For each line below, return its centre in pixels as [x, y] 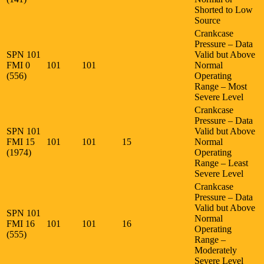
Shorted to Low [224, 9]
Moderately [216, 250]
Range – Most [221, 86]
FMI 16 [22, 223]
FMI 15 [22, 141]
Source [207, 20]
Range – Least [221, 163]
